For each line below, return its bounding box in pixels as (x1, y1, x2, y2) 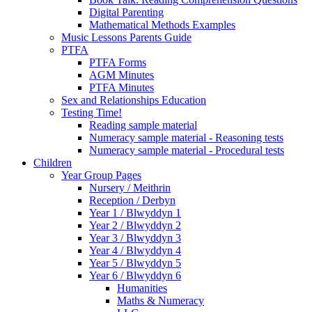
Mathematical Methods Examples (89, 19, 235, 31)
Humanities (117, 282, 167, 295)
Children (33, 157, 72, 169)
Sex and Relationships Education (61, 94, 206, 107)
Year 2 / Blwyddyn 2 (89, 219, 181, 232)
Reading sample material (89, 119, 197, 132)
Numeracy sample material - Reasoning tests (89, 132, 283, 144)
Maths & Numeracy (117, 295, 204, 307)
